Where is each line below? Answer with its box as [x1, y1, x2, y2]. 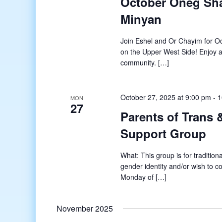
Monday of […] [120, 171, 167, 182]
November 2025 [56, 202, 113, 214]
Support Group [120, 124, 207, 142]
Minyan [120, 10, 162, 28]
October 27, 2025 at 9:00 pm [120, 92, 212, 103]
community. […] [120, 57, 169, 68]
